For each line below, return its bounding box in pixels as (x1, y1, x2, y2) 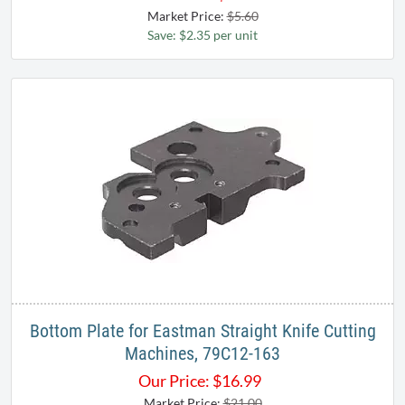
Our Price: (138, 371, 210, 391)
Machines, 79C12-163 (125, 343, 280, 365)
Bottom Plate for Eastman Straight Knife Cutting (29, 320, 376, 343)
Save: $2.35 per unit (147, 27, 258, 43)
